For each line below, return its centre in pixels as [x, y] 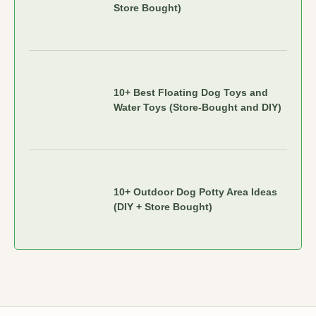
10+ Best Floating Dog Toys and [191, 92]
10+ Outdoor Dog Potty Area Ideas [195, 192]
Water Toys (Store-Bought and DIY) [197, 107]
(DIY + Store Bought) [163, 207]
